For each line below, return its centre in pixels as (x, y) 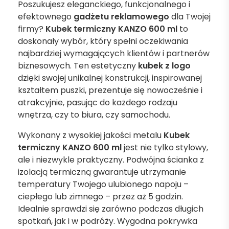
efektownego (46, 17)
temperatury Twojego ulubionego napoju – (103, 184)
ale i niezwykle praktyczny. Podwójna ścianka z (111, 160)
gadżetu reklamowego (121, 17)
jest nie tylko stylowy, (165, 147)
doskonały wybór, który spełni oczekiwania (103, 41)
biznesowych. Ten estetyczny (78, 66)
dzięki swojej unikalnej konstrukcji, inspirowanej (110, 78)
